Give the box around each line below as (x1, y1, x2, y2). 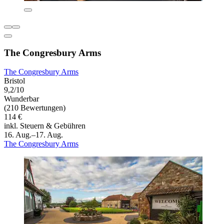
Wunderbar (4, 94, 39, 103)
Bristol (4, 76, 25, 85)
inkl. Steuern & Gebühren (4, 121, 85, 130)
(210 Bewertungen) (4, 103, 65, 112)
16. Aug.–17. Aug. (4, 130, 63, 139)
